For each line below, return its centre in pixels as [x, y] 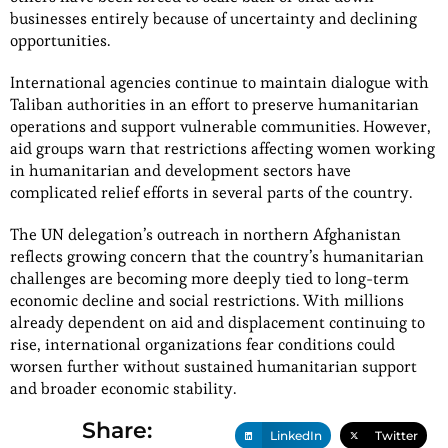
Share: [117, 430]
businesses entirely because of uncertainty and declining [213, 18]
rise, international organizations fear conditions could [202, 344]
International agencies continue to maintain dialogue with [219, 82]
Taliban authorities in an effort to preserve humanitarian [214, 104]
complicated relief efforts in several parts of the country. [211, 192]
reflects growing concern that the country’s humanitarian [217, 256]
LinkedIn [296, 436]
